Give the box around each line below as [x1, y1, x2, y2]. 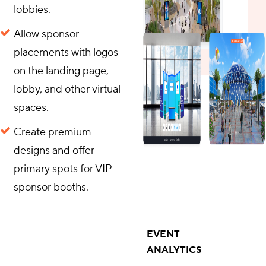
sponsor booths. [14, 180, 88, 194]
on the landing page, [14, 64, 109, 78]
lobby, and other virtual [14, 83, 121, 96]
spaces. [14, 101, 49, 115]
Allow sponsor [14, 27, 79, 41]
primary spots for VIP [14, 162, 111, 176]
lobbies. [14, 3, 50, 17]
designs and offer [14, 144, 94, 157]
